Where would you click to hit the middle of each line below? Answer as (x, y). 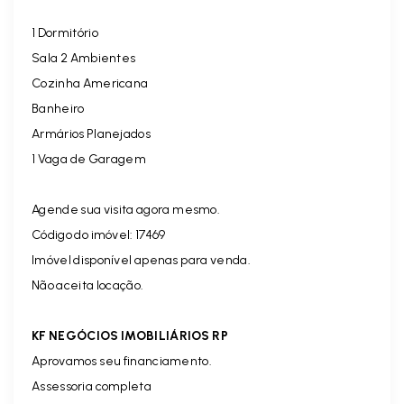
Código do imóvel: (84, 234)
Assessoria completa (92, 386)
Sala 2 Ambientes (84, 58)
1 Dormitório (65, 32)
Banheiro (58, 108)
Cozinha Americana (90, 83)
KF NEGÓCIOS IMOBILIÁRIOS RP (130, 335)
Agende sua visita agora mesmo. (126, 209)
